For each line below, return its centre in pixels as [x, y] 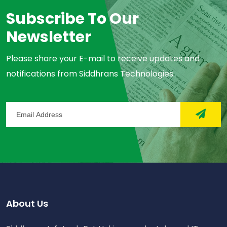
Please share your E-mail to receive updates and [103, 58]
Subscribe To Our [72, 18]
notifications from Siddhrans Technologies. [90, 73]
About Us [27, 203]
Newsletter [49, 37]
